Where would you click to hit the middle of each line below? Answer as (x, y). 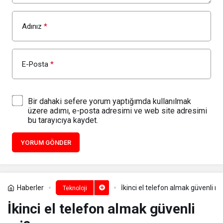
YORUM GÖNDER (46, 142)
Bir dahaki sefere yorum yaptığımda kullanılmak (110, 101)
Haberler (30, 187)
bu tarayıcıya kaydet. (63, 120)
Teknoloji (75, 188)
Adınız (32, 26)
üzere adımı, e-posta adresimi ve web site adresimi (117, 111)
